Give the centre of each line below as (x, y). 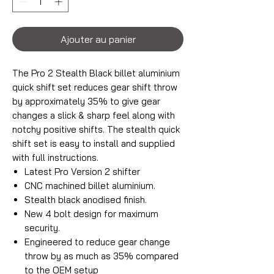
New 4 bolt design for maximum (91, 214)
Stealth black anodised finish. (86, 200)
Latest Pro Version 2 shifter (82, 172)
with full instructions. (55, 158)
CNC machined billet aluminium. (90, 186)
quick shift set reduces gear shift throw (95, 87)
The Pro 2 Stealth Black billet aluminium (96, 73)
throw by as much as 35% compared (102, 256)
